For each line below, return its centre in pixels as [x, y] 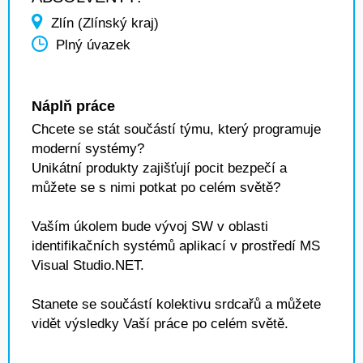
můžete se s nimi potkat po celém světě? [156, 188]
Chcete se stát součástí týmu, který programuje [176, 129]
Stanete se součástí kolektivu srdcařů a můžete [176, 304]
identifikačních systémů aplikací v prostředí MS [176, 246]
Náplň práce [73, 106]
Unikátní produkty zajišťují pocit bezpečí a [159, 168]
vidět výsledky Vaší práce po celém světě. [160, 324]
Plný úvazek [93, 45]
